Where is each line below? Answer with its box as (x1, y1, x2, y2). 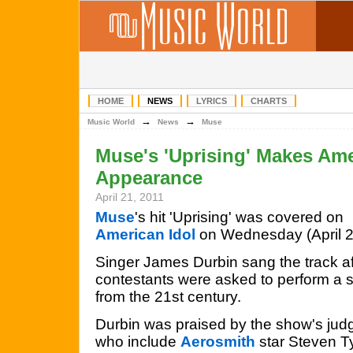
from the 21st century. (95, 288, 241, 305)
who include (95, 333, 180, 350)
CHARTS (251, 96, 287, 106)
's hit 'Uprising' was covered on (135, 209, 344, 225)
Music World (87, 117, 135, 126)
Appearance (95, 167, 203, 188)
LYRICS (196, 96, 227, 106)
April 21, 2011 (95, 191, 164, 203)
